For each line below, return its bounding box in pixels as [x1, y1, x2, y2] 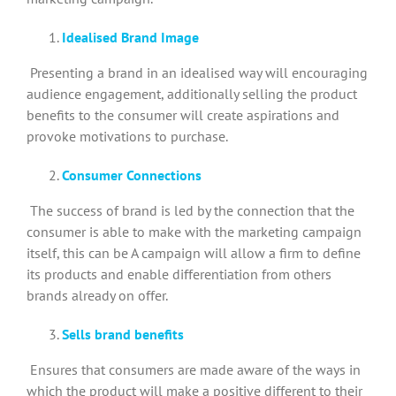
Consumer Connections [62, 165, 202, 184]
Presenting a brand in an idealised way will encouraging [30, 63, 368, 81]
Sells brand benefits [62, 324, 184, 343]
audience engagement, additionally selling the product [27, 84, 357, 103]
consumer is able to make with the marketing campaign [27, 222, 362, 240]
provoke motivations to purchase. [27, 126, 228, 145]
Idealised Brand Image [62, 27, 199, 46]
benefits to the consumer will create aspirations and [27, 105, 339, 124]
